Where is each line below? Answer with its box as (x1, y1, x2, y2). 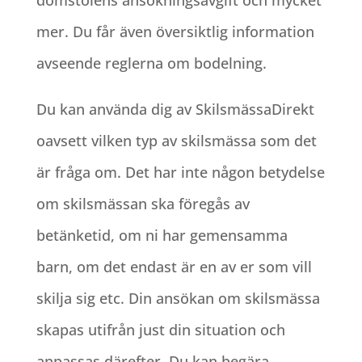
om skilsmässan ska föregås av (36, 194, 250, 214)
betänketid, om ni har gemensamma (36, 225, 288, 246)
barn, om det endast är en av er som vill (36, 257, 312, 277)
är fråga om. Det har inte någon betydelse (36, 162, 325, 183)
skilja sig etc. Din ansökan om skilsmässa (36, 288, 320, 309)
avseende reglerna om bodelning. (36, 53, 267, 74)
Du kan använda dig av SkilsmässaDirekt (36, 99, 314, 120)
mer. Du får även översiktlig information (36, 22, 314, 42)
